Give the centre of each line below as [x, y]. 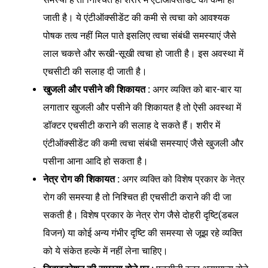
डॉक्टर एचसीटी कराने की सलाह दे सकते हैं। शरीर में [132, 126]
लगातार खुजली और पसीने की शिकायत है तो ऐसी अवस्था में [142, 108]
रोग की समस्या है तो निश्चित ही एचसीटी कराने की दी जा [137, 197]
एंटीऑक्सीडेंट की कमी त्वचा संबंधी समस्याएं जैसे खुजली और [143, 144]
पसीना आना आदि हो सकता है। [96, 162]
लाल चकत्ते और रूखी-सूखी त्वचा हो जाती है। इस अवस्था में [143, 54]
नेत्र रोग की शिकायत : [83, 179]
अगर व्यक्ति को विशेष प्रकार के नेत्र [183, 179]
